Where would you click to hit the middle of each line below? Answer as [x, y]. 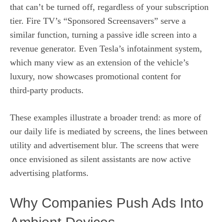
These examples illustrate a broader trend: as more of [106, 117]
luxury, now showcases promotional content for [95, 76]
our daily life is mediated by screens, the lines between [109, 131]
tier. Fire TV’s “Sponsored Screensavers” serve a [98, 21]
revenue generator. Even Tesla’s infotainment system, [106, 48]
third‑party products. [47, 90]
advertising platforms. [49, 173]
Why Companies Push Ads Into [107, 203]
